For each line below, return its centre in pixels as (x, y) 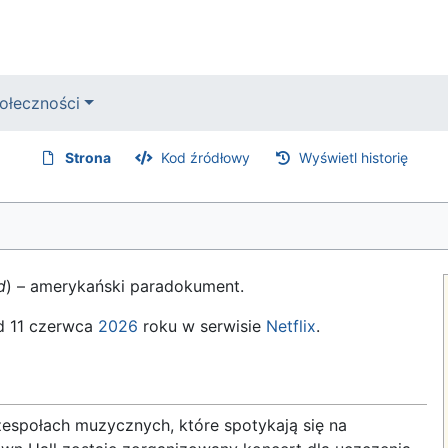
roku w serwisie (202, 326)
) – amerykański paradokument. (125, 286)
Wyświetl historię (354, 157)
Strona (88, 157)
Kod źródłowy (205, 157)
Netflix (291, 326)
